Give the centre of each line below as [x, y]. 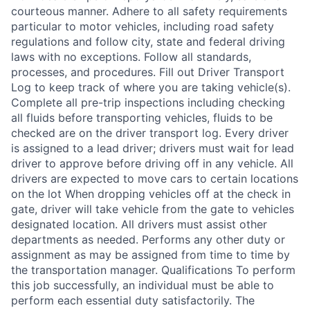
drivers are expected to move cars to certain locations [155, 179]
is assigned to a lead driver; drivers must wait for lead [153, 148]
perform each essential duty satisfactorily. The [133, 300]
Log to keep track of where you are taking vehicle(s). [151, 87]
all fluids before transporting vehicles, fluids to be [142, 118]
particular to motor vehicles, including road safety [143, 26]
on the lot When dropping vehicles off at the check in [151, 194]
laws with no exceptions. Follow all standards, [131, 57]
